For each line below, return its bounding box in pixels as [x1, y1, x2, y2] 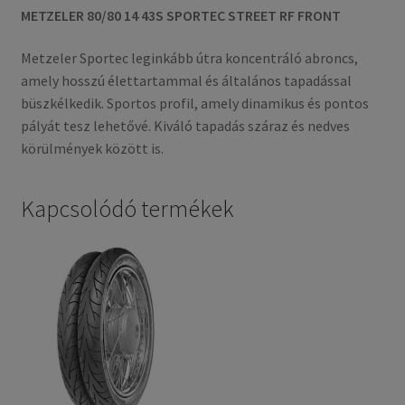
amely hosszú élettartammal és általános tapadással [20, 71, 352, 90]
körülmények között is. [20, 139, 164, 158]
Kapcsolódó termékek [20, 193, 233, 223]
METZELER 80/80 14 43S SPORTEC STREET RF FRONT [20, 5, 341, 24]
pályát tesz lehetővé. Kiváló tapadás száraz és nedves [20, 117, 350, 136]
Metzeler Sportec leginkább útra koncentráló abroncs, [20, 49, 358, 68]
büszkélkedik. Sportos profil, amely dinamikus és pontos [20, 94, 369, 113]
